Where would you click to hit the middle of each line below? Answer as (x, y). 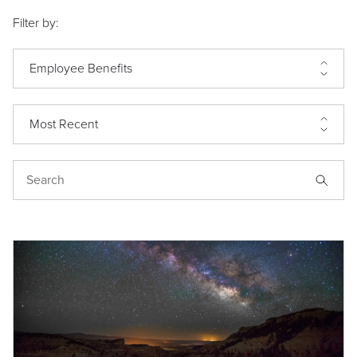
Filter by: (36, 23)
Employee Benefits (81, 68)
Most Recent (64, 124)
